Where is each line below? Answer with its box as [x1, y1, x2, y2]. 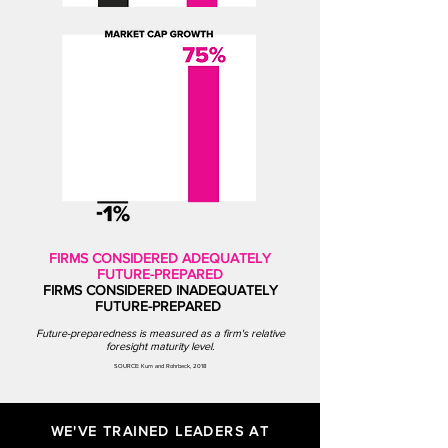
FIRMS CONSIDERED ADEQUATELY [49, 250, 271, 266]
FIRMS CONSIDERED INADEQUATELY [42, 282, 278, 298]
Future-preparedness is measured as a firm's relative [35, 327, 285, 339]
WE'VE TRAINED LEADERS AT [50, 423, 270, 439]
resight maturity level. [114, 340, 215, 352]
